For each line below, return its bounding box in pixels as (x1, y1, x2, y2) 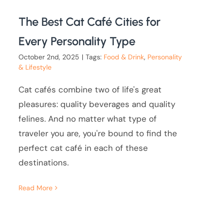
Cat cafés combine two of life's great (18, 84, 162, 95)
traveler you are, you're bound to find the (18, 127, 178, 139)
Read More (18, 183, 53, 192)
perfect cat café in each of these (18, 142, 148, 153)
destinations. (18, 157, 69, 168)
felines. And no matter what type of (18, 113, 157, 124)
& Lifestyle (18, 62, 52, 72)
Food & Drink (104, 52, 145, 61)
